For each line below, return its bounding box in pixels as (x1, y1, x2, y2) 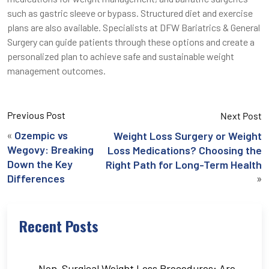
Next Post (220, 110, 262, 122)
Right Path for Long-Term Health (106, 158, 262, 172)
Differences (7, 172, 65, 186)
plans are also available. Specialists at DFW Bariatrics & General (7, 22, 260, 34)
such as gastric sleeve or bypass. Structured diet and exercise (7, 7, 253, 19)
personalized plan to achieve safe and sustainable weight (7, 50, 234, 62)
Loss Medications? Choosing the (107, 144, 262, 157)
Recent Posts (19, 215, 98, 237)
